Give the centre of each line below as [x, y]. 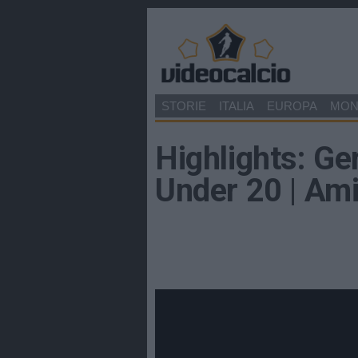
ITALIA [237, 105]
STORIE [184, 105]
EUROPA [292, 105]
